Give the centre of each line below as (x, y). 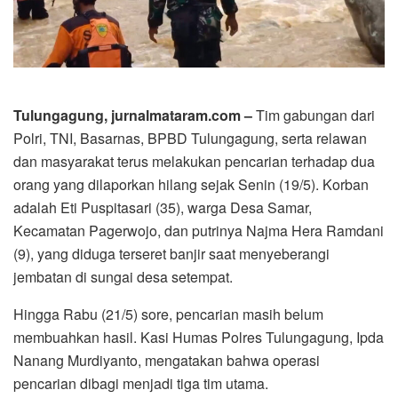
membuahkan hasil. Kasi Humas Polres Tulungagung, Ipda (199, 337)
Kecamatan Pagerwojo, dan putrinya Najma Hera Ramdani (199, 230)
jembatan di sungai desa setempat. (123, 276)
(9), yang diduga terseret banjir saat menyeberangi (171, 253)
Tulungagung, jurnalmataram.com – (133, 115)
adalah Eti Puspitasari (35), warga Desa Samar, (163, 207)
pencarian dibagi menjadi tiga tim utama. (141, 383)
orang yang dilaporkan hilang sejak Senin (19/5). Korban (191, 184)
